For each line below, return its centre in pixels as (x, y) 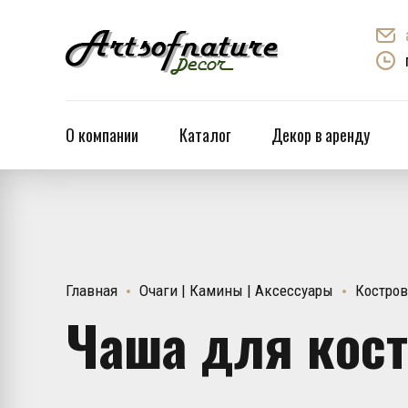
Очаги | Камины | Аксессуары (236, 291)
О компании (102, 135)
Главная (92, 291)
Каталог (205, 135)
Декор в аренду (321, 135)
